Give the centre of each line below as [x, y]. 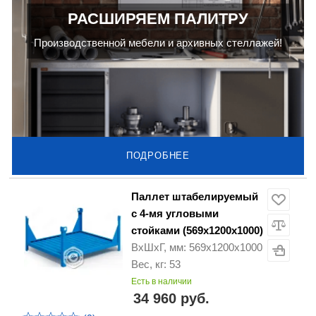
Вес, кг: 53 [156, 265]
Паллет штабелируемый [195, 197]
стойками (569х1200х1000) [197, 231]
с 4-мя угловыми [175, 214]
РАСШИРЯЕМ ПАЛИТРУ [158, 19]
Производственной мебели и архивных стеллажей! [158, 43]
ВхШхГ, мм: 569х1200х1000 [197, 248]
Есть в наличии [162, 282]
